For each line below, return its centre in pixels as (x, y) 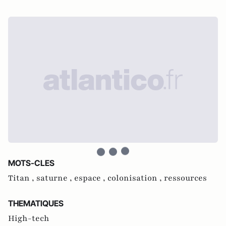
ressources (185, 178)
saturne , (55, 178)
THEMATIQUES (36, 203)
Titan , (22, 178)
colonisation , (136, 178)
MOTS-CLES (31, 163)
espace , (91, 178)
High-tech (29, 218)
